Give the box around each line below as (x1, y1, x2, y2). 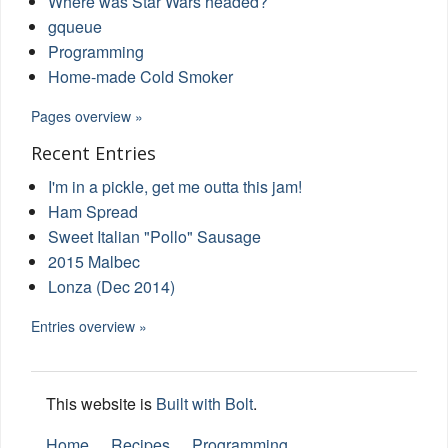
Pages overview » (31, 105, 143, 126)
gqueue (48, 14, 102, 38)
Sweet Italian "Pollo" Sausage (48, 224, 261, 248)
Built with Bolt (156, 391, 253, 415)
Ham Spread (48, 199, 138, 223)
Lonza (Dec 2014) (48, 274, 175, 298)
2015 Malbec (48, 249, 140, 273)
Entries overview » (31, 315, 147, 336)
